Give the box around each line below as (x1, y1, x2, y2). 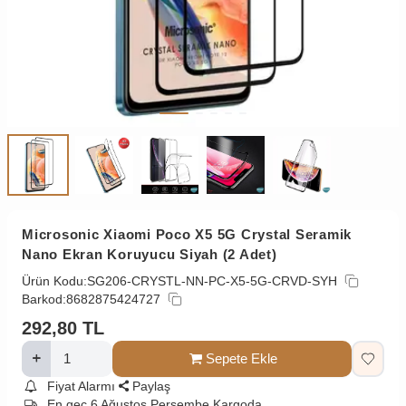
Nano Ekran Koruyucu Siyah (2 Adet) (22, 246, 277, 262)
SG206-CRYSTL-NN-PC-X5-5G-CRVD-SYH (87, 273, 337, 288)
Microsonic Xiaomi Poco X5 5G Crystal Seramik (22, 226, 352, 242)
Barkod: (22, 291, 66, 306)
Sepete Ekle (205, 350, 277, 366)
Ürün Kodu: (22, 273, 87, 288)
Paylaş (132, 378, 171, 393)
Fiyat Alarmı (46, 378, 115, 393)
